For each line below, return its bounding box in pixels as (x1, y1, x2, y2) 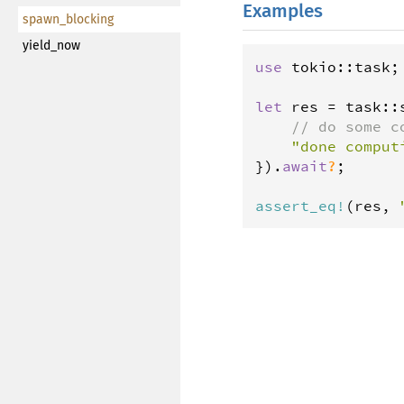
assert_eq (255, 196, 336, 215)
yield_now (23, 38, 80, 53)
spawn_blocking (23, 12, 114, 27)
